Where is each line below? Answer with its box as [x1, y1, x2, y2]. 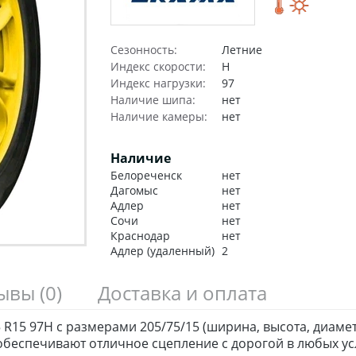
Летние [222, 42, 262, 58]
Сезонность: [110, 42, 177, 58]
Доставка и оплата [98, 280, 267, 307]
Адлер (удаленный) [110, 243, 215, 259]
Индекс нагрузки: [110, 75, 206, 91]
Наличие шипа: [110, 92, 195, 108]
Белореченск [110, 168, 182, 184]
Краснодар [110, 228, 170, 244]
